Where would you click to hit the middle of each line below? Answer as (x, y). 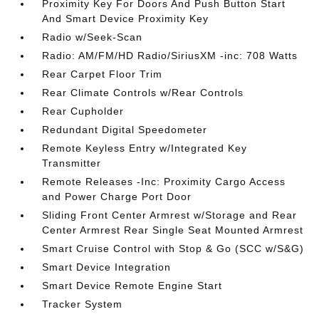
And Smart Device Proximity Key (126, 19)
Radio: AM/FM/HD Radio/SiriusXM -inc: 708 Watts (170, 56)
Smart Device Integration (107, 267)
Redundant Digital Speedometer (125, 130)
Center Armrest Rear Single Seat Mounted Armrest (173, 230)
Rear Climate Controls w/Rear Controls (143, 93)
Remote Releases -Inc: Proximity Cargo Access (164, 182)
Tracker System (83, 304)
